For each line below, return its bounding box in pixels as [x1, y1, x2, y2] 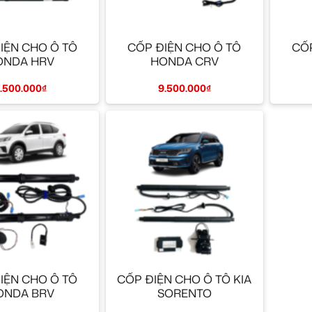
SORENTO [157, 285, 212, 301]
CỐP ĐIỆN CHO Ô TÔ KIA [117, 271, 252, 287]
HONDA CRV [150, 54, 219, 70]
